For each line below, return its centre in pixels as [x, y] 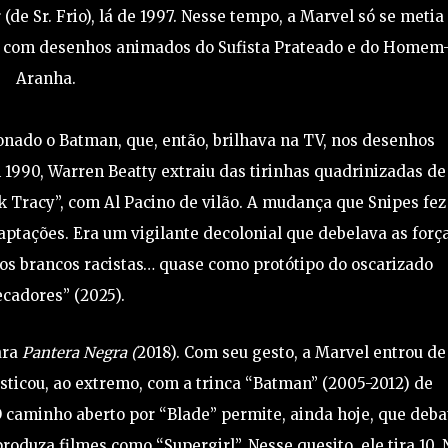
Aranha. [50, 79]
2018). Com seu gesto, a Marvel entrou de [291, 353]
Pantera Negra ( [79, 353]
